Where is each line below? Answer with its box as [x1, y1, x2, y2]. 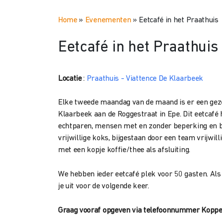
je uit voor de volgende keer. [58, 182, 149, 190]
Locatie [58, 75, 82, 83]
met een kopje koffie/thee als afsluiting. [58, 146, 190, 154]
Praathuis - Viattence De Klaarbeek [86, 75, 203, 83]
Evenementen [85, 16, 131, 24]
